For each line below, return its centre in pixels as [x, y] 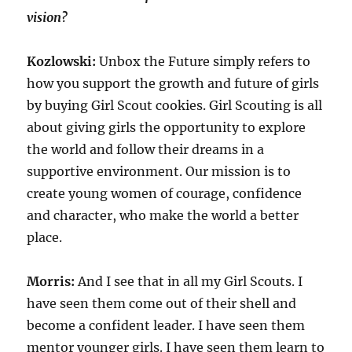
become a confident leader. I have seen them [166, 325]
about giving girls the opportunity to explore [167, 127]
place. [45, 237]
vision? [48, 17]
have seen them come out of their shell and [162, 303]
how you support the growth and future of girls [173, 83]
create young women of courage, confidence [165, 193]
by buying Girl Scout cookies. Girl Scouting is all [175, 105]
